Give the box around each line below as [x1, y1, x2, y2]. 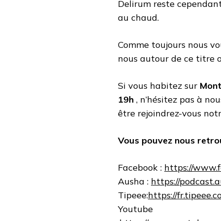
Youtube [118, 203, 153, 215]
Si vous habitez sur [118, 79, 200, 91]
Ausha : [118, 175, 151, 187]
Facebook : [118, 161, 164, 173]
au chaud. [118, 11, 159, 23]
